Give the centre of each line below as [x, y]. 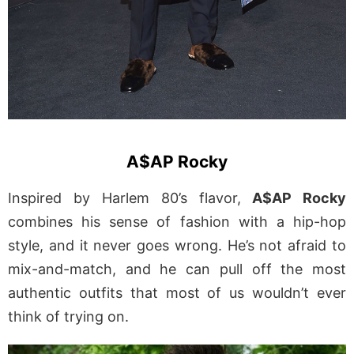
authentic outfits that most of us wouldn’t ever [177, 293]
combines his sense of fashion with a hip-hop [177, 222]
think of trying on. [68, 317]
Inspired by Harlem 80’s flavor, [124, 198]
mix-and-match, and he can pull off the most [177, 269]
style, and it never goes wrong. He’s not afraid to [177, 246]
